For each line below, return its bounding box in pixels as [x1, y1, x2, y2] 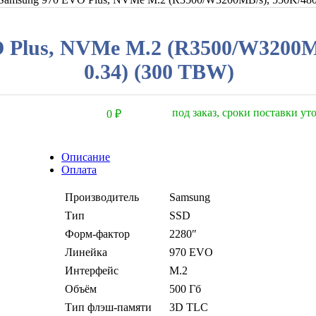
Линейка [65, 245, 108, 258]
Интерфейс [65, 264, 119, 276]
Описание [61, 150, 111, 163]
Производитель [65, 190, 140, 203]
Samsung [169, 190, 211, 203]
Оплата [61, 163, 97, 176]
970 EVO [169, 245, 214, 258]
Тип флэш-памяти [65, 300, 152, 313]
